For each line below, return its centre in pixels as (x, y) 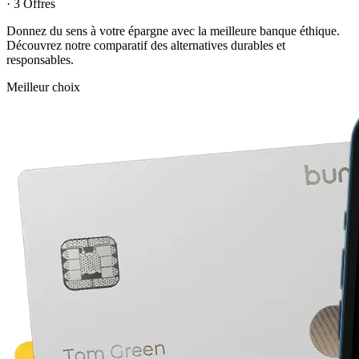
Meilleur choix (43, 87)
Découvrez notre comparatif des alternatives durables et (146, 46)
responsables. (40, 60)
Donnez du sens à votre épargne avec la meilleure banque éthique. (173, 31)
